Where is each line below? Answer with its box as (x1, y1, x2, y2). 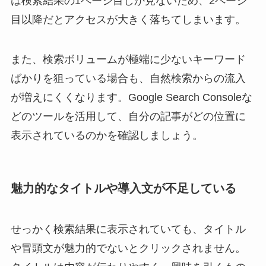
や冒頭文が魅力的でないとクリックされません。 (10, 242, 246, 255)
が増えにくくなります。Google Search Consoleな (10, 91, 252, 104)
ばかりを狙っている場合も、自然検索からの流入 (10, 72, 246, 85)
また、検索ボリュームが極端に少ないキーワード (10, 53, 246, 66)
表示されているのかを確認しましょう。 (10, 129, 203, 142)
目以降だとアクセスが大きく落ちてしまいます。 (10, 13, 246, 26)
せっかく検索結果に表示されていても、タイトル (10, 223, 246, 236)
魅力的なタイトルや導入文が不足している (10, 181, 236, 195)
